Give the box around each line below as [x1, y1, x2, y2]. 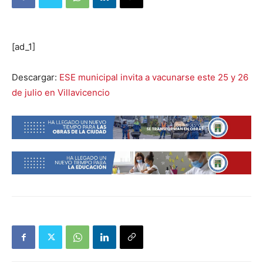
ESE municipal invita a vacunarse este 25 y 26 [59, 72, 248, 83]
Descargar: [12, 72, 59, 83]
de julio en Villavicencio [12, 87, 110, 99]
